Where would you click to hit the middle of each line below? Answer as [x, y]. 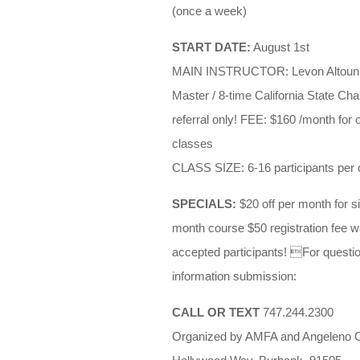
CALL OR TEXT [215, 313]
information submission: [234, 276]
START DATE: [211, 47]
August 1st [280, 47]
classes [192, 144]
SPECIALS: [204, 204]
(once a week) [209, 11]
